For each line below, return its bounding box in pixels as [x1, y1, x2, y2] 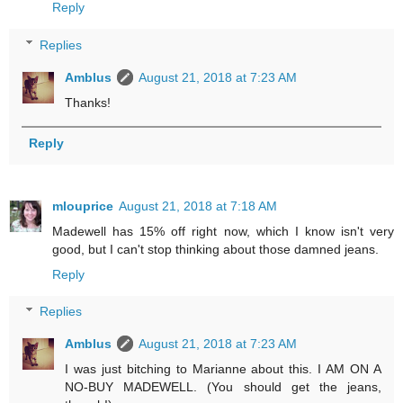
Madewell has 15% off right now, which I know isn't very [52, 223, 394, 238]
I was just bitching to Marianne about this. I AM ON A [65, 362, 381, 377]
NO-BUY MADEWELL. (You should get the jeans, [65, 380, 381, 395]
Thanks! [65, 94, 112, 110]
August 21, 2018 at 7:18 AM [119, 198, 277, 213]
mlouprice [52, 198, 113, 213]
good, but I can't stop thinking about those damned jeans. [52, 241, 379, 256]
